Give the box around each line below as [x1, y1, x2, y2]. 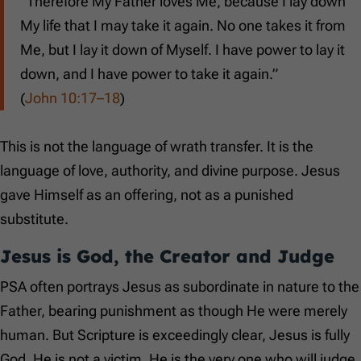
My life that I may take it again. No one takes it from [20, 17, 346, 35]
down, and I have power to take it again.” [20, 65, 278, 83]
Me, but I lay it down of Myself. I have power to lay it [20, 41, 345, 59]
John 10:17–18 [25, 89, 120, 107]
